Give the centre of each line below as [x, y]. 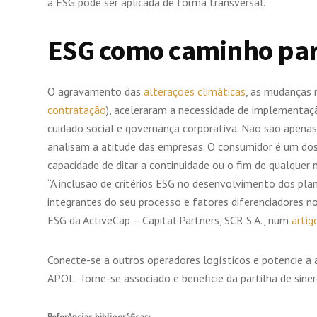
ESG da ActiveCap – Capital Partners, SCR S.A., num [169, 220]
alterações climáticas [195, 92]
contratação [77, 110]
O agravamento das [96, 92]
